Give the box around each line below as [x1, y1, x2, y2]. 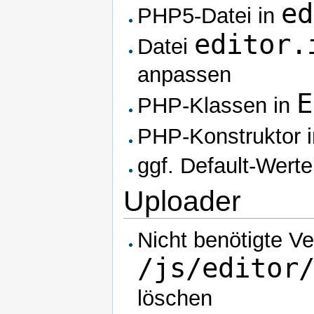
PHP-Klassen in [137, 93, 297, 118]
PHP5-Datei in [137, 3, 282, 28]
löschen [137, 286, 213, 311]
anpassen [137, 62, 232, 87]
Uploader [123, 185, 241, 218]
